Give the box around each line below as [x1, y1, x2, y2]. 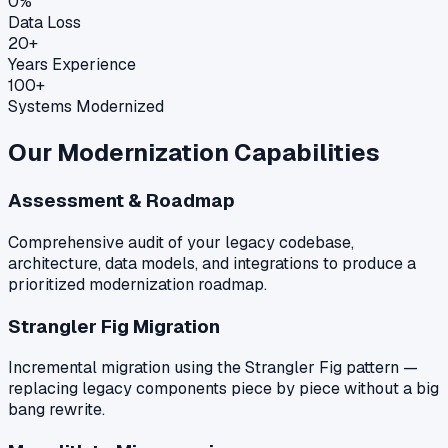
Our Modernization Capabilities [8, 137, 380, 169]
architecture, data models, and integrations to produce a [8, 252, 416, 274]
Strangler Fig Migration [8, 313, 220, 339]
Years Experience [8, 54, 136, 76]
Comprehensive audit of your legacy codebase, [8, 231, 354, 253]
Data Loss [8, 12, 81, 34]
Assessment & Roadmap [8, 188, 235, 214]
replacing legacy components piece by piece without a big [8, 378, 439, 400]
